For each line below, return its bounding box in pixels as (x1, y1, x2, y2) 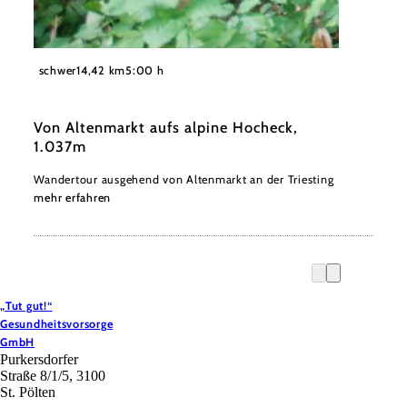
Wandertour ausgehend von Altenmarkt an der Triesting (34, 173, 334, 187)
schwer (38, 63, 77, 77)
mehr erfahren (34, 191, 112, 205)
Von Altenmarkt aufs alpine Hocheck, (34, 118, 298, 137)
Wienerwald (43, 57, 95, 70)
